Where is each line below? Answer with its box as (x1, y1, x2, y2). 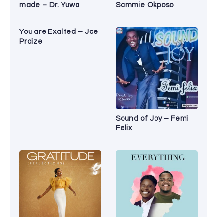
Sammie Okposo (116, 1, 174, 9)
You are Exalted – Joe (19, 28, 98, 36)
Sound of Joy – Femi (116, 115, 189, 123)
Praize (19, 38, 43, 46)
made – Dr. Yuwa (19, 1, 80, 9)
